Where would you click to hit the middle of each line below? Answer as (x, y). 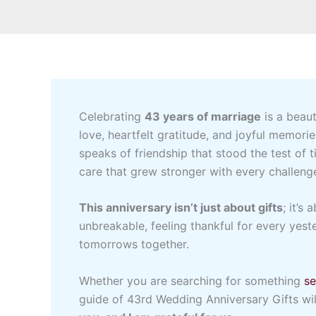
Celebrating (112, 116)
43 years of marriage (203, 116)
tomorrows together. (134, 244)
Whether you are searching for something (192, 280)
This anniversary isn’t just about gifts (181, 208)
